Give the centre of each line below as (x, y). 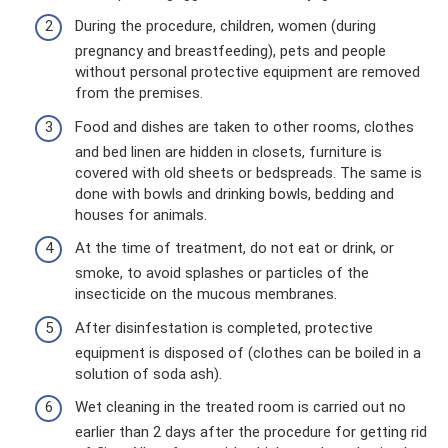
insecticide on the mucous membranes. (206, 294)
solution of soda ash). (148, 373)
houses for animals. (141, 214)
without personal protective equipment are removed (247, 72)
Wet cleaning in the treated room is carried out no (240, 407)
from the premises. (139, 93)
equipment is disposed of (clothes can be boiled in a (248, 352)
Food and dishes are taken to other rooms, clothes (244, 126)
